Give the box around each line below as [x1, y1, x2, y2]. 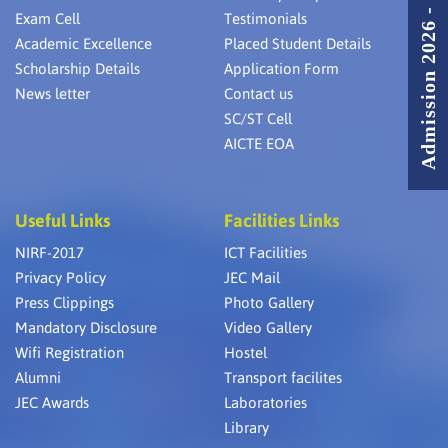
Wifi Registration [15, 343, 124, 361]
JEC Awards [15, 393, 89, 411]
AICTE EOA [224, 134, 294, 152]
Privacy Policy [15, 268, 106, 286]
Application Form [224, 59, 339, 77]
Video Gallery [224, 318, 312, 336]
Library [224, 418, 269, 436]
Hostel [224, 343, 267, 361]
